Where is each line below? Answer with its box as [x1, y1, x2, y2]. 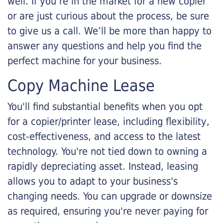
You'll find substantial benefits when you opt [7, 101, 203, 112]
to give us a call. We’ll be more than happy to [7, 25, 212, 37]
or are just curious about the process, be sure [7, 10, 209, 22]
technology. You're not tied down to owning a [7, 145, 207, 157]
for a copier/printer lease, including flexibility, [7, 115, 210, 127]
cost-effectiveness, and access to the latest [7, 130, 201, 142]
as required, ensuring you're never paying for [7, 205, 208, 217]
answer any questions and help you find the [7, 40, 202, 52]
